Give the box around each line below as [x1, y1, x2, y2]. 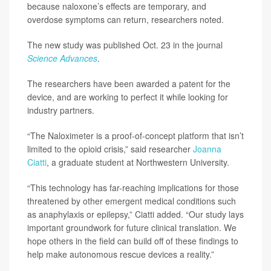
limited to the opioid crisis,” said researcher [27, 143, 193, 155]
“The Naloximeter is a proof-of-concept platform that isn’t [27, 129, 244, 142]
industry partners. [27, 104, 94, 116]
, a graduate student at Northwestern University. [47, 156, 229, 168]
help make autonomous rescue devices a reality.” [27, 248, 214, 260]
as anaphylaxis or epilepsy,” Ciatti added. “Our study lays [27, 208, 244, 220]
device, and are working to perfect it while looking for [27, 91, 228, 103]
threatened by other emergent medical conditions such [27, 195, 236, 207]
